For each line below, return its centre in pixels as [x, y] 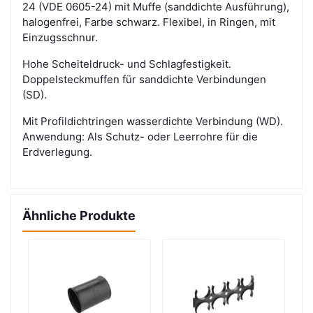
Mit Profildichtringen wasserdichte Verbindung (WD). [153, 122]
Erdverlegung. [57, 152]
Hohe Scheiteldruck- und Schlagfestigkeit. [127, 64]
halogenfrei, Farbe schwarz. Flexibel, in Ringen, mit [149, 22]
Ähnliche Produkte [79, 216]
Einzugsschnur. [60, 38]
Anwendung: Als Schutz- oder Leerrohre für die [140, 137]
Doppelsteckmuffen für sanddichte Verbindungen [144, 80]
